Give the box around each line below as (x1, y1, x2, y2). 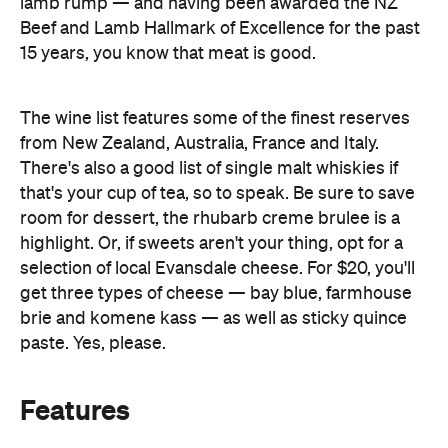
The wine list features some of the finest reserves (20, 19, 410, 38)
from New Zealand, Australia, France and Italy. (20, 44, 379, 63)
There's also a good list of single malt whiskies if (20, 69, 398, 88)
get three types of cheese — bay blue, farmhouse (20, 194, 412, 213)
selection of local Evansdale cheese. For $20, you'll (20, 169, 415, 188)
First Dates (254, 356, 340, 375)
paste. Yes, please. (20, 244, 166, 263)
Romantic (50, 393, 126, 412)
